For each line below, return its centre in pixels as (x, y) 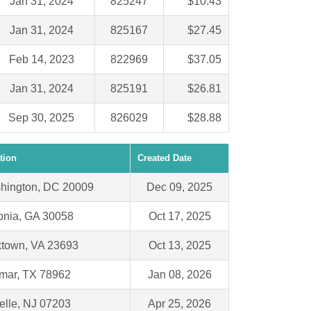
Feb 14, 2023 (41, 60)
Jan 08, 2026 (179, 275)
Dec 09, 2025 (179, 187)
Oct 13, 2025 (179, 246)
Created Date (165, 158)
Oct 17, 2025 (179, 217)
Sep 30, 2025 (41, 118)
